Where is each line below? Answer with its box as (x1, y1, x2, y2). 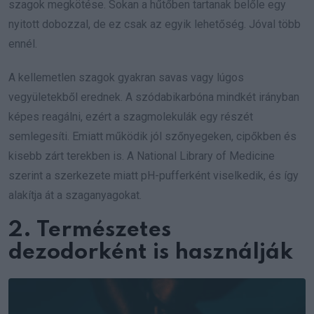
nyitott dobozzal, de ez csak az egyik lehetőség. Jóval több (8, 17, 301, 31)
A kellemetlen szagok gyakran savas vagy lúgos (8, 70, 244, 84)
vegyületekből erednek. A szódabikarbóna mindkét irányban (8, 90, 299, 104)
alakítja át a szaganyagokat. (8, 188, 142, 202)
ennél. (8, 36, 37, 50)
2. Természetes (8, 219, 171, 241)
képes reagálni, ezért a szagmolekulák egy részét (8, 109, 253, 123)
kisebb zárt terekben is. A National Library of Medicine (8, 149, 275, 163)
